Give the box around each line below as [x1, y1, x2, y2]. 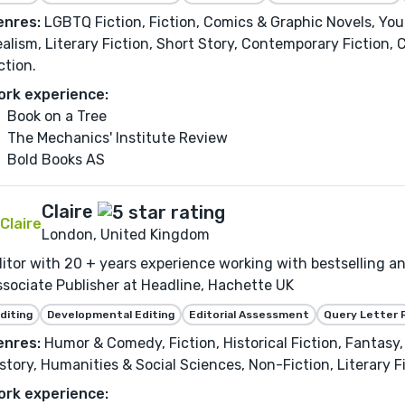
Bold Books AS [7, 151, 105, 169]
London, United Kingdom [42, 226, 210, 244]
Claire [42, 201, 93, 223]
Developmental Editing [47, 308, 174, 322]
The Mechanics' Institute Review [7, 129, 228, 147]
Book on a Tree [7, 108, 107, 126]
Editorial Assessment [189, 308, 309, 322]
